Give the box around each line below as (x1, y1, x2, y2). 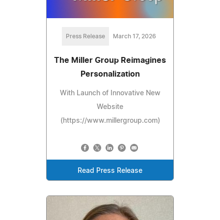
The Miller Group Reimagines (54, 56, 166, 64)
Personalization (80, 70, 140, 78)
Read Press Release (78, 167, 142, 174)
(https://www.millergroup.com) (60, 117, 160, 124)
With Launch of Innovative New (59, 89, 161, 97)
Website (97, 103, 123, 110)
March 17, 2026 (113, 33, 156, 39)
